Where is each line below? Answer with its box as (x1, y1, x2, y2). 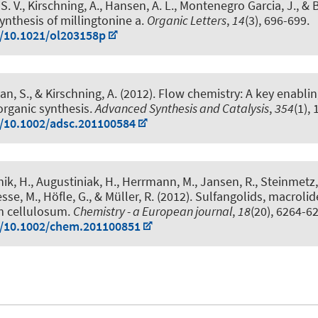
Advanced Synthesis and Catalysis (95, 100, 269, 117)
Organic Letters (147, 11, 226, 28)
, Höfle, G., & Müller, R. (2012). (38, 188, 195, 205)
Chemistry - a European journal (73, 203, 232, 220)
